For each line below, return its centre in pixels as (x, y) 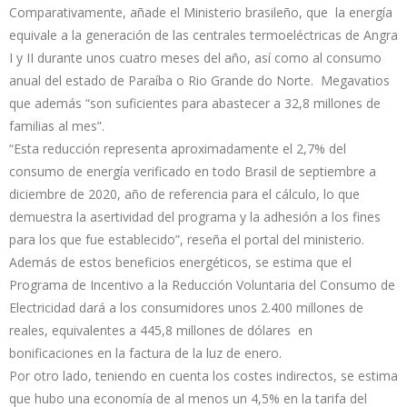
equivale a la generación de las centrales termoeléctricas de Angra (203, 35)
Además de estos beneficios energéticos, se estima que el (180, 263)
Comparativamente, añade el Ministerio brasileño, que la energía (201, 13)
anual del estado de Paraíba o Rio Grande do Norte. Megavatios (199, 81)
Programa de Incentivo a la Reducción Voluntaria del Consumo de (202, 285)
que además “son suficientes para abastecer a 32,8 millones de (195, 104)
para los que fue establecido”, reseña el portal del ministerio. (187, 240)
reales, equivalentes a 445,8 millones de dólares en (161, 331)
